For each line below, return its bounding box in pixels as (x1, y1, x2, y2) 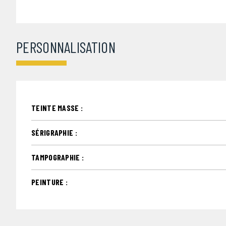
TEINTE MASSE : (31, 102, 83, 112)
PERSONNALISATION (16, 37, 116, 56)
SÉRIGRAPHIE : (31, 127, 77, 137)
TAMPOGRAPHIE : (31, 152, 84, 162)
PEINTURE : (31, 177, 68, 187)
